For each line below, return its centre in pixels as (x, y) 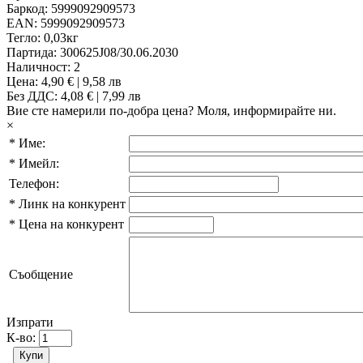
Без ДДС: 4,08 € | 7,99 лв (74, 96)
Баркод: (27, 9)
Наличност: (38, 67)
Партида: (32, 53)
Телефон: (34, 184)
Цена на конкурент (71, 224)
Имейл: (39, 164)
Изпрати (30, 322)
